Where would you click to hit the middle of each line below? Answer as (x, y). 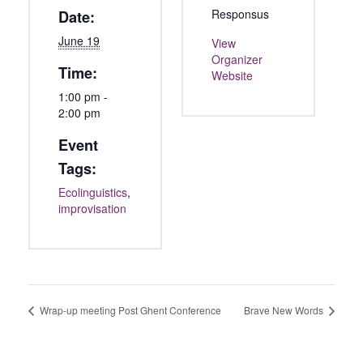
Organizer (237, 60)
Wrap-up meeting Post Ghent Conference (129, 310)
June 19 (79, 41)
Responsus (240, 14)
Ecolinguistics (93, 192)
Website (232, 76)
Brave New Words (285, 310)
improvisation (92, 209)
